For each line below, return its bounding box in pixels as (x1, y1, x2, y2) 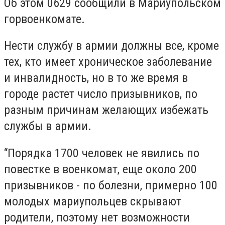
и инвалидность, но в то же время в (4, 71, 188, 85)
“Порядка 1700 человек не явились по (4, 146, 199, 160)
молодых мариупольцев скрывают (4, 194, 181, 208)
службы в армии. (4, 119, 91, 134)
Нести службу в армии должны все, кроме (4, 39, 219, 53)
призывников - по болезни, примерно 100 (4, 178, 217, 192)
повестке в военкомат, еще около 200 (4, 162, 197, 176)
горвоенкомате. (4, 12, 85, 26)
